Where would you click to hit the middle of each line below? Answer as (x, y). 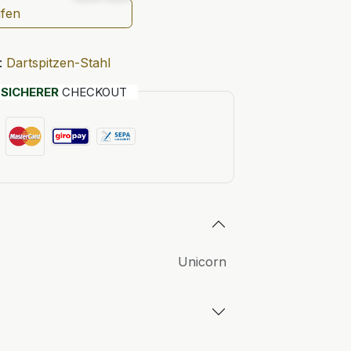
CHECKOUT (94, 92)
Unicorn (202, 262)
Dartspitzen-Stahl (58, 63)
